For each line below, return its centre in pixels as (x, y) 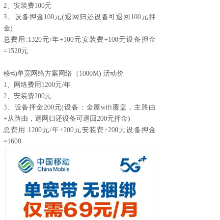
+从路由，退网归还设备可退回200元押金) (67, 119)
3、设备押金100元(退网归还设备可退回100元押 (80, 17)
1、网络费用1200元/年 (37, 85)
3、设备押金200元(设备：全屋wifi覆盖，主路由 (80, 107)
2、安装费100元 (27, 6)
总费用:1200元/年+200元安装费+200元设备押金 (80, 130)
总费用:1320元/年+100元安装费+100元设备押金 (80, 40)
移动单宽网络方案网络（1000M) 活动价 (64, 73)
